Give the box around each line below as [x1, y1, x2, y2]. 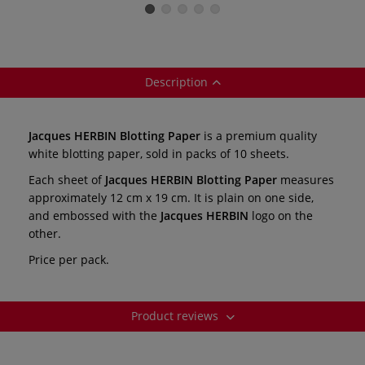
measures [277, 171, 334, 187]
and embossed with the [29, 207, 161, 223]
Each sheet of [29, 171, 105, 187]
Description [144, 73, 208, 90]
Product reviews [130, 307, 222, 323]
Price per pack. [29, 251, 109, 267]
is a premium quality [200, 127, 317, 143]
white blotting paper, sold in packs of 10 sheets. [29, 145, 289, 161]
